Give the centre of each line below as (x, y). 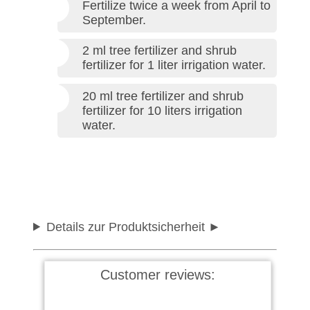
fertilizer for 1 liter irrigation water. (174, 65)
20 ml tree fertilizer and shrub (163, 96)
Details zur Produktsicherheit (126, 227)
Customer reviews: (158, 274)
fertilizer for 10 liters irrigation (162, 110)
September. (114, 20)
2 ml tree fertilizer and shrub (159, 51)
